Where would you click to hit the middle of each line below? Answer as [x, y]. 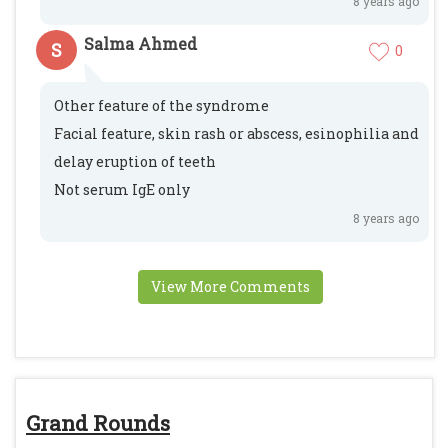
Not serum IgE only [122, 189]
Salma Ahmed [140, 43]
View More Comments [230, 286]
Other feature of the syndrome [161, 105]
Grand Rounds [98, 423]
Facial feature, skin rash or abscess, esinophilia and [236, 133]
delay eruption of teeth [135, 161]
